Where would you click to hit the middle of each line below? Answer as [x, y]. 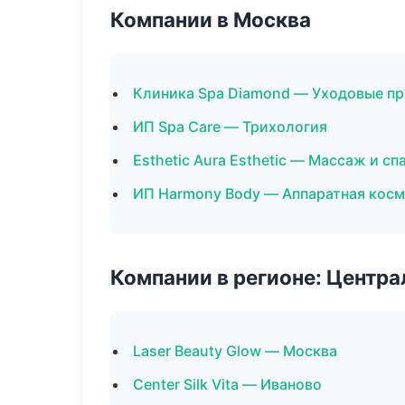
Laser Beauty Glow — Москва [235, 351]
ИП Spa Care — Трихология [230, 127]
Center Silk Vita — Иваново [227, 384]
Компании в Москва [211, 19]
